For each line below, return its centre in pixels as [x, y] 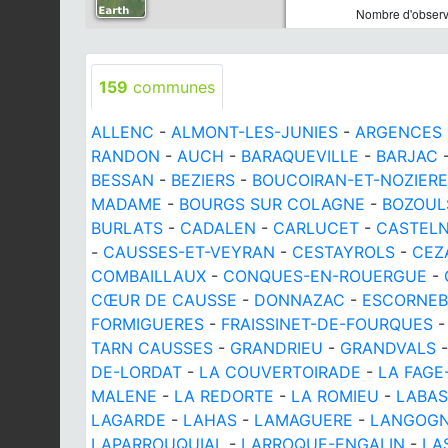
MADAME [126, 203]
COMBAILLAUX [148, 275]
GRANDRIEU [276, 347]
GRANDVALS [388, 347]
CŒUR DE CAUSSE [164, 299]
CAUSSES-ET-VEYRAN [189, 251]
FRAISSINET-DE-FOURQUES [327, 323]
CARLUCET [316, 227]
